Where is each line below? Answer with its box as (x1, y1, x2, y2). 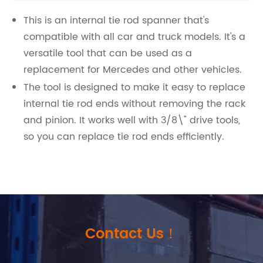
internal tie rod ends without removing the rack (23, 96, 245, 112)
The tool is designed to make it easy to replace (23, 80, 245, 95)
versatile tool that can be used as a (23, 46, 192, 61)
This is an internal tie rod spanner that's (23, 13, 209, 28)
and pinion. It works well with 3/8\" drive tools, (23, 113, 240, 128)
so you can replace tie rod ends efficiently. (23, 129, 227, 144)
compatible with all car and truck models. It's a (23, 29, 245, 45)
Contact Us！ (85, 222, 178, 246)
